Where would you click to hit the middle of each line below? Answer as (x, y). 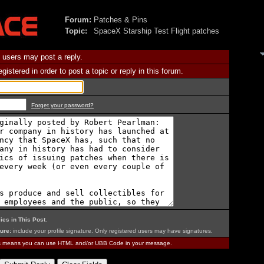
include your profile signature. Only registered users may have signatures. (112, 231)
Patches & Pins (121, 20)
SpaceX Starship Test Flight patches (156, 31)
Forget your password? (62, 105)
